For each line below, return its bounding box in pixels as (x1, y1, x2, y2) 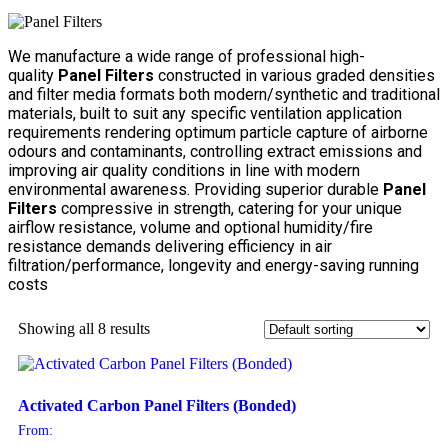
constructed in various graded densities (154, 66, 435, 86)
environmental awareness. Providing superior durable (8, 180, 383, 200)
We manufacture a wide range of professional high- (8, 47, 365, 67)
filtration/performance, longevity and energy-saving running (8, 256, 419, 276)
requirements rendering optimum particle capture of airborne (8, 123, 428, 143)
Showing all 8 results (18, 320, 150, 338)
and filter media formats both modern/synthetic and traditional (8, 85, 440, 105)
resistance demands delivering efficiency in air (8, 237, 332, 257)
